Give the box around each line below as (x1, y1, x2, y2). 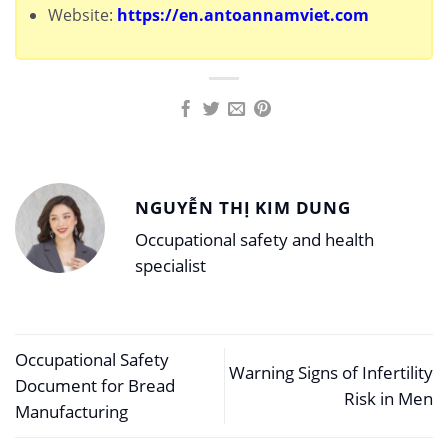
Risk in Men (344, 386, 433, 410)
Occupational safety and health (135, 227, 374, 251)
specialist (135, 253, 206, 277)
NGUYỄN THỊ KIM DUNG (135, 196, 351, 220)
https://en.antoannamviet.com (116, 4, 369, 27)
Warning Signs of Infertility (229, 360, 433, 384)
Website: (47, 4, 117, 27)
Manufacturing (15, 399, 128, 423)
